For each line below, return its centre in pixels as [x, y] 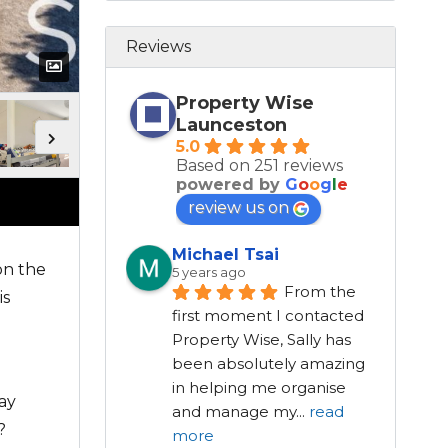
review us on [238, 208]
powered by [230, 185]
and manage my [233, 412]
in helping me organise [258, 388]
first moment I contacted [267, 316]
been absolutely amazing [268, 364]
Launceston [231, 125]
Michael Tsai [225, 255]
